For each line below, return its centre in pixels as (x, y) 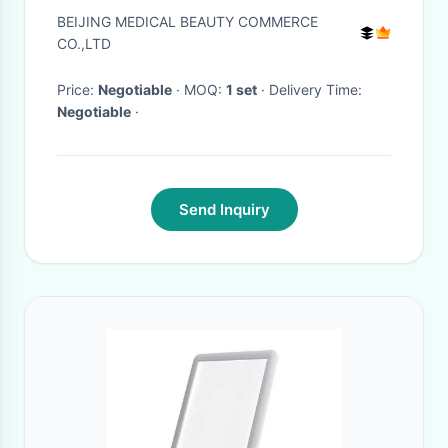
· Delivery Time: (315, 89)
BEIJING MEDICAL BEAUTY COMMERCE (187, 21)
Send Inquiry (224, 209)
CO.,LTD (84, 43)
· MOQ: (205, 89)
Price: (77, 89)
